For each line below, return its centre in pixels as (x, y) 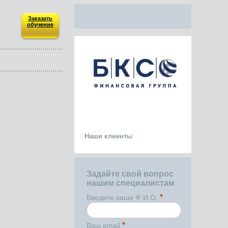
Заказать (40, 18)
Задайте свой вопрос (130, 174)
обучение (40, 24)
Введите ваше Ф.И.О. (123, 197)
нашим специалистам (131, 183)
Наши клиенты (108, 136)
